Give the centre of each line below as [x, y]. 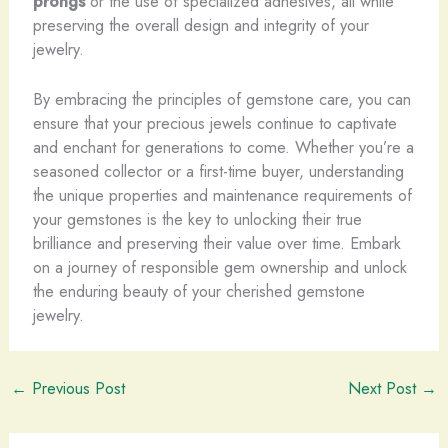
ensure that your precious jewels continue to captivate [214, 123]
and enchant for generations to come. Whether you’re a [223, 147]
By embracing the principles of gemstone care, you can [221, 99]
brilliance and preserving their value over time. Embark [216, 243]
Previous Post [75, 388]
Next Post [385, 388]
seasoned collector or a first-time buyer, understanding [218, 171]
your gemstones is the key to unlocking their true [197, 219]
